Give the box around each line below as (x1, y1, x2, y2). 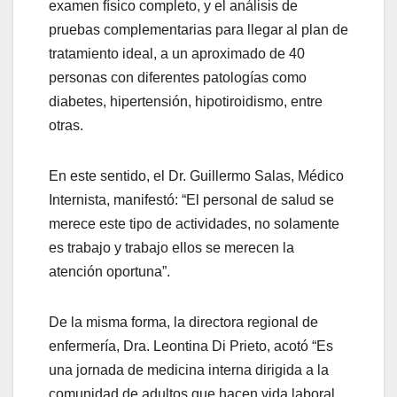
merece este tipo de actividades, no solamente (49, 215, 339, 231)
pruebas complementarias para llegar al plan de (49, 21, 348, 37)
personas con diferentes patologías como (49, 69, 307, 85)
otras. (49, 117, 83, 133)
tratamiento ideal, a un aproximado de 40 (49, 45, 305, 61)
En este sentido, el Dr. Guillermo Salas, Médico (49, 167, 344, 183)
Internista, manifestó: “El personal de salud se (49, 191, 334, 207)
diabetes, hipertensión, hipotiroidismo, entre (49, 93, 323, 109)
